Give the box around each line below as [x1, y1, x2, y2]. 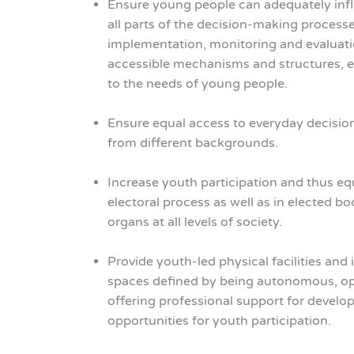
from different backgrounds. [107, 134, 278, 151]
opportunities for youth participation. [107, 312, 331, 329]
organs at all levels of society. [107, 213, 282, 230]
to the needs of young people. [107, 75, 288, 92]
